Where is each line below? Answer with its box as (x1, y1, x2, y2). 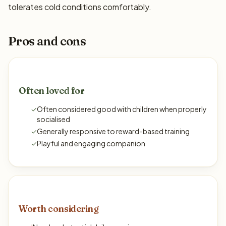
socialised (37, 115, 70, 124)
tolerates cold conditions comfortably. (8, 2, 151, 12)
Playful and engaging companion (37, 139, 145, 148)
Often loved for (19, 85, 85, 96)
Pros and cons (8, 34, 86, 48)
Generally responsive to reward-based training (37, 127, 190, 136)
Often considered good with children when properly (37, 104, 207, 114)
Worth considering (19, 203, 99, 214)
